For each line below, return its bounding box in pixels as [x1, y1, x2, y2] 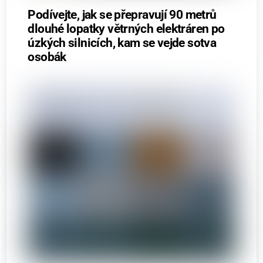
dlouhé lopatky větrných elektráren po [28, 21, 225, 36]
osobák [28, 49, 66, 64]
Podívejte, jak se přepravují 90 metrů [28, 7, 217, 22]
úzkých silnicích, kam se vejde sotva [28, 35, 217, 50]
